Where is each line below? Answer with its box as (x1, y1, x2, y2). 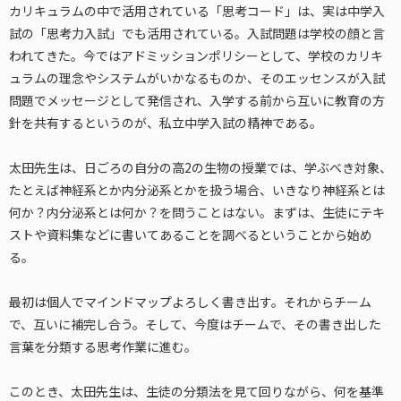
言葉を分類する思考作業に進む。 (9, 337, 197, 355)
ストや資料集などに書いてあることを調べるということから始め (9, 225, 372, 243)
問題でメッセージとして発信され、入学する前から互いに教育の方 (9, 90, 385, 109)
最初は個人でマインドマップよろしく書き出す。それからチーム (9, 292, 371, 311)
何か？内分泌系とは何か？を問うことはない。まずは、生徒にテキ (9, 202, 385, 221)
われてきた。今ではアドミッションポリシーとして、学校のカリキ (9, 46, 383, 64)
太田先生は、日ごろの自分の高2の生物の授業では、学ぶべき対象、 (9, 158, 392, 176)
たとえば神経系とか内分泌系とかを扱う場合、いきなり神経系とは (9, 180, 385, 199)
